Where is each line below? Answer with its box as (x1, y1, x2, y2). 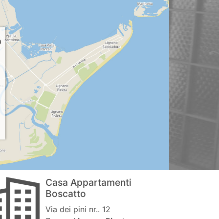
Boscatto (45, 188, 86, 200)
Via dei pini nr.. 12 (45, 204, 110, 215)
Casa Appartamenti (45, 176, 131, 189)
